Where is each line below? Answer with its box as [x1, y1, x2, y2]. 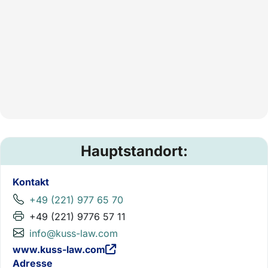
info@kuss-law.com [29, 227, 118, 239]
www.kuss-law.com [13, 243, 105, 255]
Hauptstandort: [80, 142, 188, 160]
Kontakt [13, 176, 49, 188]
